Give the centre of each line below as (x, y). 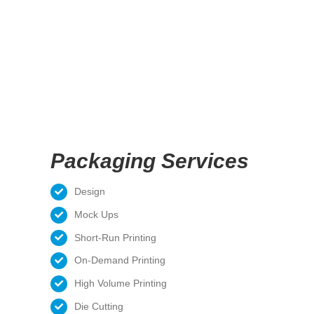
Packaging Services (150, 161)
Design (89, 191)
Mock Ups (96, 214)
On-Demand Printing (120, 260)
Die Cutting (98, 306)
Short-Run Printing (115, 237)
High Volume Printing (120, 284)
